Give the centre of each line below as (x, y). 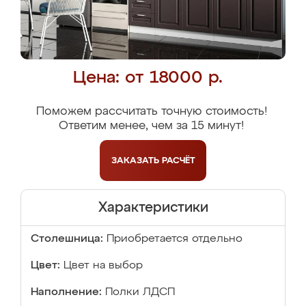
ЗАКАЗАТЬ (136, 161)
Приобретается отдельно (175, 239)
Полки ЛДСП (140, 292)
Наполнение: (66, 292)
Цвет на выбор (103, 266)
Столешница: (67, 239)
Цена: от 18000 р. (148, 78)
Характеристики (153, 208)
